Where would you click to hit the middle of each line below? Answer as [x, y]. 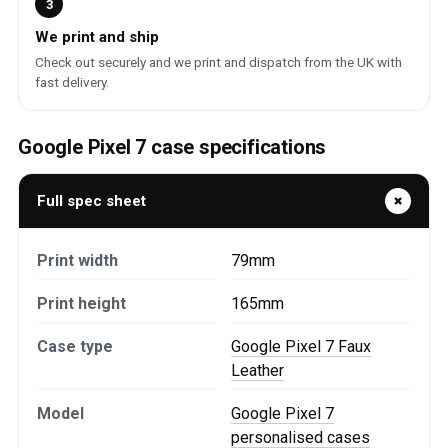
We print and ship [97, 37]
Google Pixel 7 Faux [301, 346]
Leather [257, 370]
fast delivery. [72, 82]
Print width [77, 260]
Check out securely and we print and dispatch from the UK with [218, 62]
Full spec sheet [91, 201]
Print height [81, 303]
